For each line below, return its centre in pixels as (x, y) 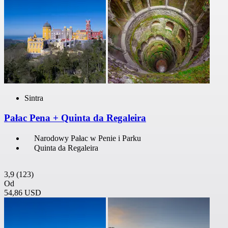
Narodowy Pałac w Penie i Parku (88, 138)
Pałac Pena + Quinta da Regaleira (75, 118)
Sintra (34, 98)
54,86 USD (23, 192)
